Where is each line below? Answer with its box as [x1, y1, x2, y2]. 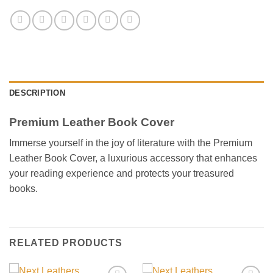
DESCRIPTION [9, 88, 65, 97]
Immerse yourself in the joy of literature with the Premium [9, 138, 252, 149]
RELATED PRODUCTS [9, 238, 122, 249]
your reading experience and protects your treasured [9, 168, 234, 179]
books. [9, 183, 38, 194]
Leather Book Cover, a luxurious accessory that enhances [9, 153, 257, 164]
